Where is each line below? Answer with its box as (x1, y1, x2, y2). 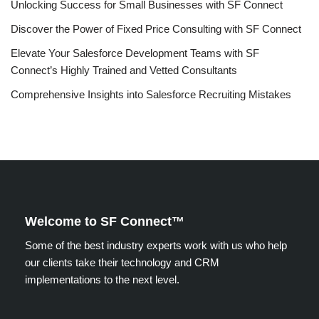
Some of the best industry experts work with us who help (25, 239, 287, 251)
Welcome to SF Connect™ (25, 214, 184, 229)
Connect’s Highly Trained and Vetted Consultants (11, 63, 237, 76)
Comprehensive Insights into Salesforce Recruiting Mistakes (11, 88, 291, 100)
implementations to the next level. (25, 273, 179, 286)
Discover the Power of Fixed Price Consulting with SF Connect (11, 22, 301, 35)
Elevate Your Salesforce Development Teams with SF (11, 46, 259, 59)
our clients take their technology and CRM (25, 256, 219, 268)
